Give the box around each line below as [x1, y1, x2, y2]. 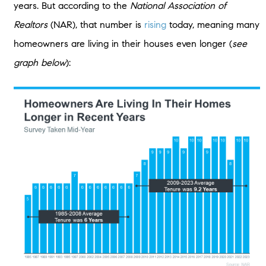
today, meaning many [166, 18, 259, 30]
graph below [13, 56, 66, 68]
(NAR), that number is [47, 18, 144, 30]
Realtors [13, 18, 47, 30]
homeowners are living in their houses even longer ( [13, 37, 232, 49]
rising [144, 18, 166, 30]
